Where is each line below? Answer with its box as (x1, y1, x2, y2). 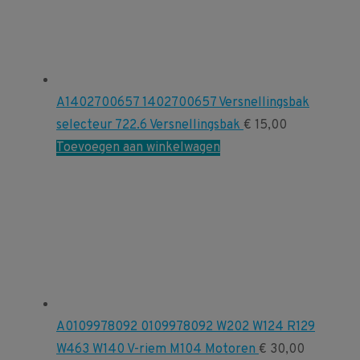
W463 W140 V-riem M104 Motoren (56, 341, 259, 358)
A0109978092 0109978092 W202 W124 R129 (56, 318, 315, 335)
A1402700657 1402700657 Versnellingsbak (56, 95, 309, 112)
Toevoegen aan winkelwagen (56, 140, 220, 157)
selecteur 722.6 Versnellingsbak (56, 117, 243, 134)
